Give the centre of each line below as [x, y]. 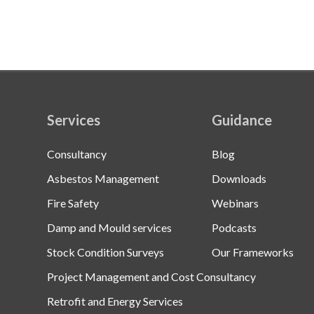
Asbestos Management [103, 178]
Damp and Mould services [109, 227]
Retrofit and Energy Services [115, 301]
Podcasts [234, 227]
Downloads [239, 178]
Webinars [235, 203]
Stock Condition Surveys [105, 252]
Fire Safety [73, 203]
